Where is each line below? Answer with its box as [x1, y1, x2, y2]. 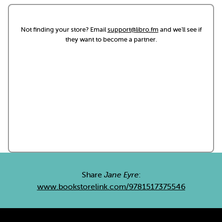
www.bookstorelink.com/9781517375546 [37, 181, 185, 191]
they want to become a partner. [65, 35, 157, 44]
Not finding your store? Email [20, 25, 108, 34]
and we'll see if [158, 25, 202, 34]
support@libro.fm [107, 25, 159, 34]
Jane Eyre [104, 169, 139, 179]
